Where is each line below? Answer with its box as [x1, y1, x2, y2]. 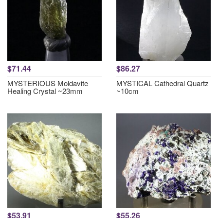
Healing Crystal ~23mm [7, 86, 83, 96]
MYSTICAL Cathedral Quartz [116, 78, 209, 88]
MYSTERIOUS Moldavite [7, 78, 88, 88]
